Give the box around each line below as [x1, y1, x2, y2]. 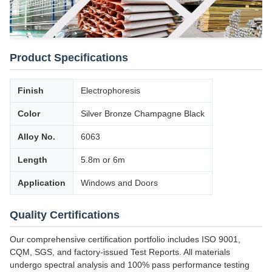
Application [18, 178, 66, 188]
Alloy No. [18, 132, 55, 142]
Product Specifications [10, 52, 128, 64]
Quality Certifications [10, 209, 120, 222]
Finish [18, 86, 44, 96]
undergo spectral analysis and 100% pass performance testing [10, 260, 250, 270]
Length [18, 155, 47, 165]
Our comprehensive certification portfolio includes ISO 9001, [10, 234, 240, 245]
